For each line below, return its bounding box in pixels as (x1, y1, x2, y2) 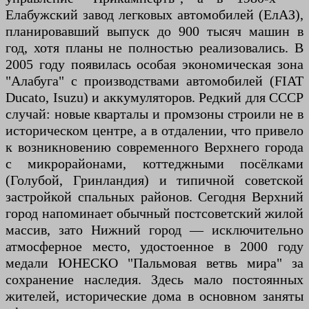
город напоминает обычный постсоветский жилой (6, 206, 303, 221)
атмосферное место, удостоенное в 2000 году (6, 239, 303, 254)
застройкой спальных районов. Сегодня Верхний (6, 189, 303, 204)
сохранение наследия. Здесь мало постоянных (6, 272, 303, 287)
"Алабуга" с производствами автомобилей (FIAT (6, 73, 303, 88)
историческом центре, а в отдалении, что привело (6, 123, 303, 138)
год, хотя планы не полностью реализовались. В (6, 40, 303, 55)
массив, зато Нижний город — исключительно (6, 222, 303, 237)
